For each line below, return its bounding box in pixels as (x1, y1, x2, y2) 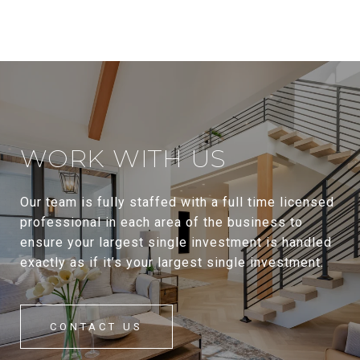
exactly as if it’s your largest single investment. (20, 255, 324, 271)
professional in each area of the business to (20, 215, 303, 231)
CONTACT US (50, 321, 143, 333)
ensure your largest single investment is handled (20, 235, 332, 251)
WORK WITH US (20, 143, 227, 174)
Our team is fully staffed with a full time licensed (20, 194, 334, 211)
